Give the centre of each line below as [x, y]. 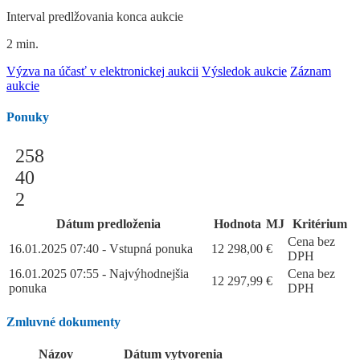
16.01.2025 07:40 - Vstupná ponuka [101, 249]
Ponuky [28, 117]
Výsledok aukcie [244, 71]
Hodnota [237, 224]
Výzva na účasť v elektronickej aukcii [102, 71]
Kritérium [319, 224]
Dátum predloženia [108, 224]
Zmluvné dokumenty [63, 322]
